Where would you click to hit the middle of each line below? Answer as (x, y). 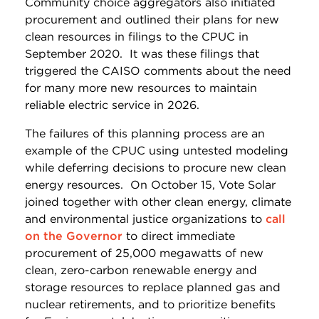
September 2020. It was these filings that (142, 53)
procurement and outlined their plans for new (152, 19)
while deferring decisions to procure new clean (156, 167)
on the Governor (74, 236)
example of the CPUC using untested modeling (157, 150)
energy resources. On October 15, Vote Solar (150, 184)
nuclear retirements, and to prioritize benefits (150, 304)
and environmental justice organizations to (145, 219)
